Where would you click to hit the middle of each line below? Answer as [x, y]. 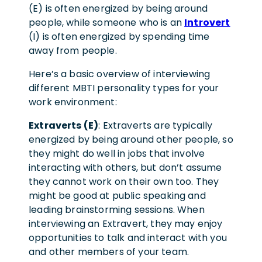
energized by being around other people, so [131, 139]
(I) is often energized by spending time [119, 36]
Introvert [207, 22]
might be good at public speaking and [117, 195]
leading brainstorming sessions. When [117, 209]
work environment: [73, 102]
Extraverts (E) [64, 125]
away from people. [73, 50]
